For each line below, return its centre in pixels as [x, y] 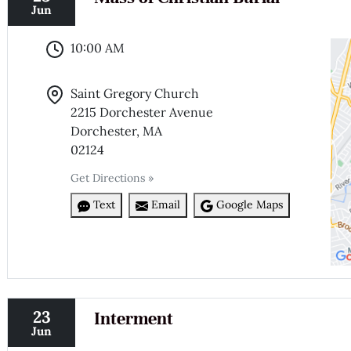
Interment [133, 319]
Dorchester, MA [117, 130]
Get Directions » [112, 177]
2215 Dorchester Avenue [142, 112]
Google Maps [250, 205]
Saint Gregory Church [135, 93]
